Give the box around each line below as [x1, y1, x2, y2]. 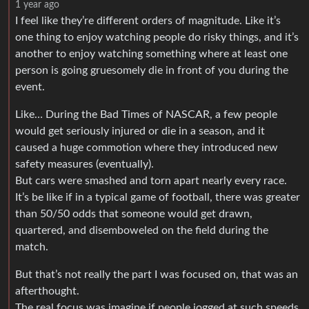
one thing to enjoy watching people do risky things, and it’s [15, 31, 299, 43]
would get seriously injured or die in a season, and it [15, 125, 265, 137]
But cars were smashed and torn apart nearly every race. [15, 175, 287, 186]
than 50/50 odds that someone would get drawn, [15, 208, 252, 219]
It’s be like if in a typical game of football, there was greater [15, 191, 300, 203]
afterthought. [15, 285, 79, 297]
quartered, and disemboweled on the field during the [15, 224, 268, 236]
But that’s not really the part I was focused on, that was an [15, 268, 298, 280]
